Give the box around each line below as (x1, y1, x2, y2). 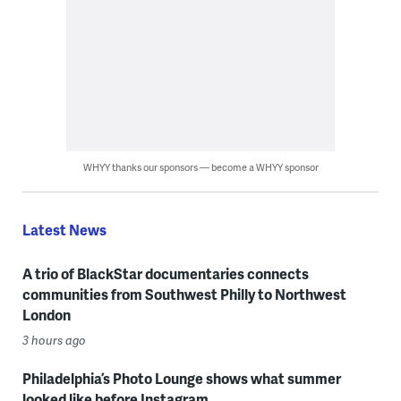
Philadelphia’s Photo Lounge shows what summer (21, 368, 341, 389)
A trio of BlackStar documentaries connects (21, 263, 309, 285)
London (21, 304, 71, 326)
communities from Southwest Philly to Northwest (21, 284, 346, 305)
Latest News (21, 219, 107, 241)
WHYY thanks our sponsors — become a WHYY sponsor (82, 160, 319, 175)
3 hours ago (21, 332, 86, 349)
